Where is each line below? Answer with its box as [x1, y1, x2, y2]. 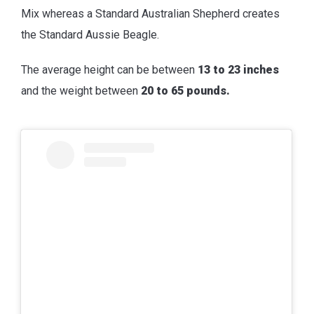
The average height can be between [21, 62, 198, 76]
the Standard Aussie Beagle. [21, 27, 159, 41]
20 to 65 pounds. [141, 83, 230, 97]
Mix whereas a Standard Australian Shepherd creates [21, 6, 280, 20]
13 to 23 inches [198, 62, 279, 76]
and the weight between [21, 83, 141, 97]
